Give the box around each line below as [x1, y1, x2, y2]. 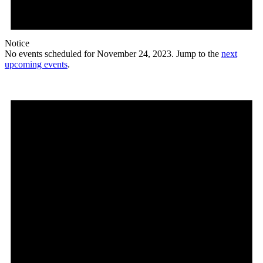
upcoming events [5, 59, 68, 70]
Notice [5, 38, 29, 49]
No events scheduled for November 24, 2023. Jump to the [5, 49, 221, 59]
